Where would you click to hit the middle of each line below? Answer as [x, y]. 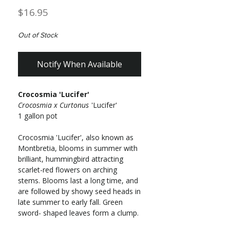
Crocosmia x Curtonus [53, 105]
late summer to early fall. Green [70, 202]
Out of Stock [38, 35]
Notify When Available [80, 64]
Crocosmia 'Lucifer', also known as [76, 138]
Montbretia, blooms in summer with [78, 148]
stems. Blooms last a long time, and [78, 181]
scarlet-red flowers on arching [68, 170]
